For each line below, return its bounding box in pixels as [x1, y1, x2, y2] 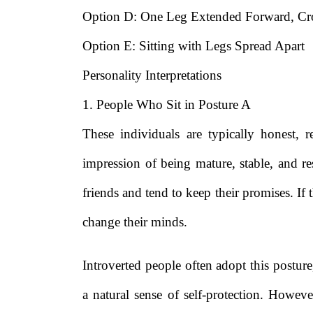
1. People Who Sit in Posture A [82, 96, 251, 112]
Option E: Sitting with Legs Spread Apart [82, 38, 305, 53]
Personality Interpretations [82, 67, 221, 82]
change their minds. [82, 214, 187, 229]
